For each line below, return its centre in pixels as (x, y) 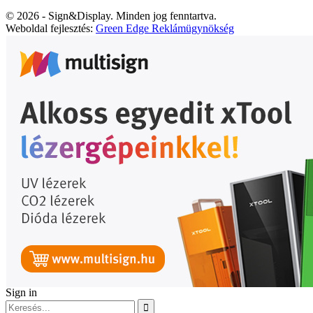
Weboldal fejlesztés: (51, 29)
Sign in (21, 293)
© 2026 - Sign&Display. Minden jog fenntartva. (111, 16)
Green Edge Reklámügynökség (165, 29)
